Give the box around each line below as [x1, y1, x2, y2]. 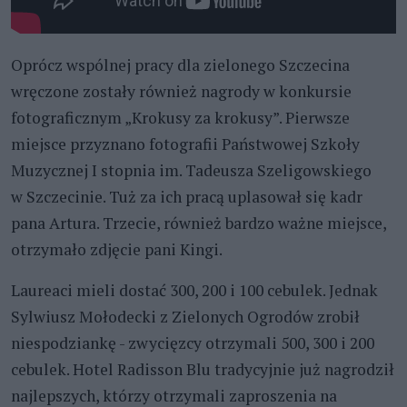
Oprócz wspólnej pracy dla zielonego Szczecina [11, 54, 350, 75]
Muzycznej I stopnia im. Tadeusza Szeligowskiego [11, 159, 372, 181]
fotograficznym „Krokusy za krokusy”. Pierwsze [11, 106, 350, 128]
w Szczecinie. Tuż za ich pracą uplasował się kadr [11, 185, 362, 207]
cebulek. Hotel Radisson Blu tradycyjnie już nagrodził [11, 358, 394, 380]
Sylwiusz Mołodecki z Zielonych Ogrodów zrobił [11, 305, 360, 327]
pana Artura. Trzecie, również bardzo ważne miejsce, [11, 212, 386, 233]
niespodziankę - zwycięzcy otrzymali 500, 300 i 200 [11, 332, 374, 353]
